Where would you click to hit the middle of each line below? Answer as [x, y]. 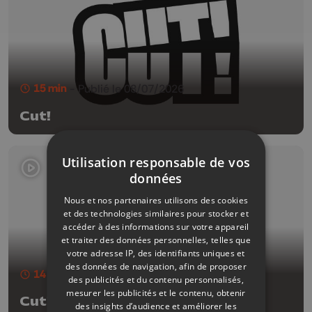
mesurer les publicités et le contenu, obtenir [156, 293]
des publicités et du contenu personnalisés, [156, 280]
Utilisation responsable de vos [156, 162]
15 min [50, 88]
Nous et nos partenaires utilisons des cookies [156, 200]
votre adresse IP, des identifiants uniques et [156, 253]
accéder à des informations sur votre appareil [156, 227]
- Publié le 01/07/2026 [125, 274]
